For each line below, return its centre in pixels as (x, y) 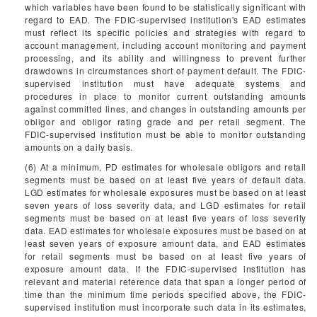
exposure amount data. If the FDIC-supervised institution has (166, 269)
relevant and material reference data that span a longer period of (166, 281)
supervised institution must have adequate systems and (166, 83)
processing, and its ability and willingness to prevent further (166, 58)
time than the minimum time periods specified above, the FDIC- (166, 294)
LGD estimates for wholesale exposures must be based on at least (166, 192)
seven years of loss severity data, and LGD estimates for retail (166, 205)
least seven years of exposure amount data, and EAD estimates (166, 243)
